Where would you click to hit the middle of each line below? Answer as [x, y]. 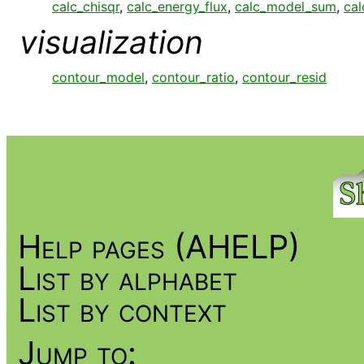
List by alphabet [128, 278]
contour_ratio [193, 77]
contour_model [98, 77]
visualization [111, 41]
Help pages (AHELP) [159, 247]
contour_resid [284, 77]
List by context [123, 310]
